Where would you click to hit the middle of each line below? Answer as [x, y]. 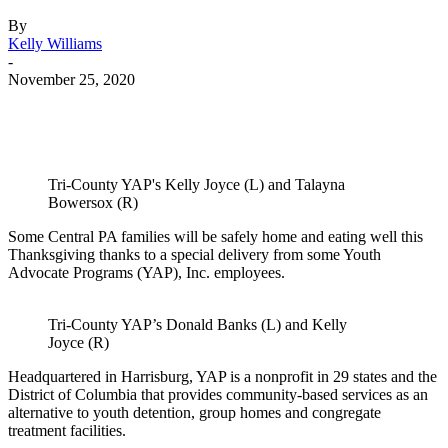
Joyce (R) [78, 343]
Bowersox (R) [93, 203]
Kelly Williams [55, 44]
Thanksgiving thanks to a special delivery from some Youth [194, 255]
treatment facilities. [67, 431]
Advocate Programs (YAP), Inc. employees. [146, 273]
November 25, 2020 [71, 80]
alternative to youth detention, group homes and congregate [194, 413]
